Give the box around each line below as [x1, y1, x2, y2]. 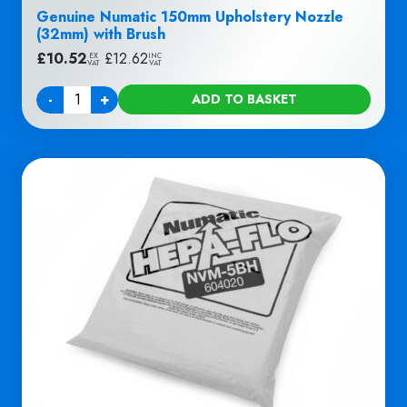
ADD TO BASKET [192, 90, 297, 109]
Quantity [35, 99, 85, 121]
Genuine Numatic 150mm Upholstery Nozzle [36, 6, 343, 28]
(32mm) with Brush [36, 24, 165, 45]
